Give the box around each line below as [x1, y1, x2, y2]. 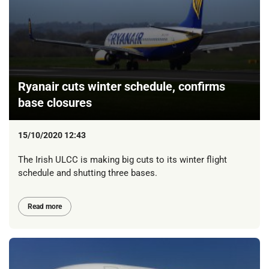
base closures [18, 95, 92, 110]
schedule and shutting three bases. [18, 167, 157, 178]
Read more [28, 202, 62, 211]
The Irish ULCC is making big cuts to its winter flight [18, 154, 227, 165]
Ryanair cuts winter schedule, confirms [18, 79, 225, 94]
